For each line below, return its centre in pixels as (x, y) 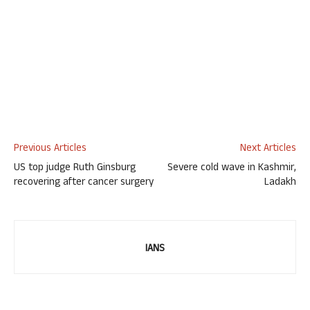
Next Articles (268, 149)
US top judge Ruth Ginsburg (75, 168)
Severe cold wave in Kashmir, (232, 168)
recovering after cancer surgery (84, 183)
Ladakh (280, 183)
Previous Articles (50, 149)
